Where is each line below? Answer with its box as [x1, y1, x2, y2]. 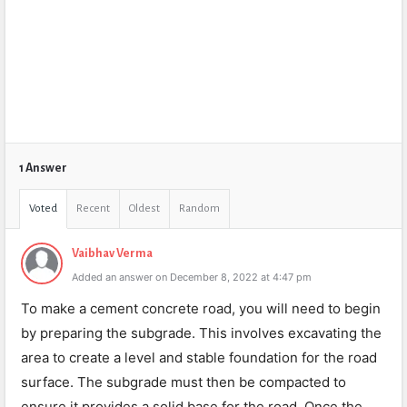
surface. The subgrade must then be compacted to [21, 373, 346, 391]
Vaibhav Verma [72, 247, 153, 260]
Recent [76, 203, 110, 214]
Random [179, 203, 220, 214]
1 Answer [19, 162, 67, 174]
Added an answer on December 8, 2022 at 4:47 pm [72, 271, 312, 283]
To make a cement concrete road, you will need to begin [21, 300, 381, 317]
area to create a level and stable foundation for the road [21, 349, 377, 366]
